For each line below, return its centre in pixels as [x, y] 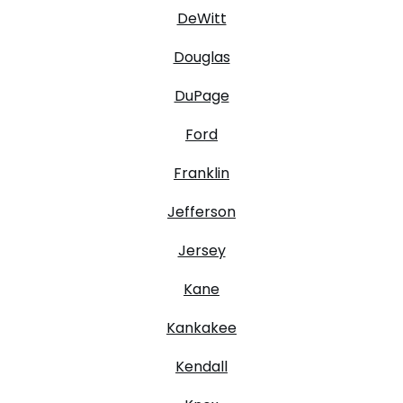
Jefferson [201, 211]
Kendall [201, 366]
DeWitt [201, 18]
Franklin [201, 173]
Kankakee [201, 327]
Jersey [201, 250]
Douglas [201, 57]
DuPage [201, 95]
